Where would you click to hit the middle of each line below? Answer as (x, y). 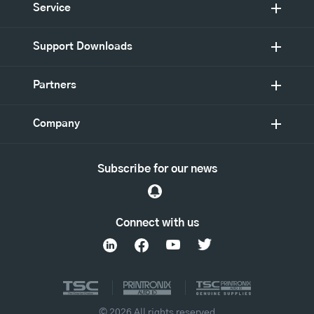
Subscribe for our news (157, 169)
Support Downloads (83, 46)
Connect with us (157, 223)
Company (56, 123)
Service (52, 8)
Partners (55, 85)
